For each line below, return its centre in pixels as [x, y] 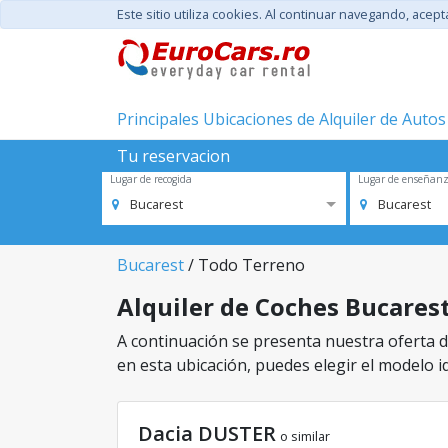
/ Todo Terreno [244, 265]
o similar [305, 436]
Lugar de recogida [151, 179]
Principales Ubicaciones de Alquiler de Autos [281, 119]
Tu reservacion [173, 156]
